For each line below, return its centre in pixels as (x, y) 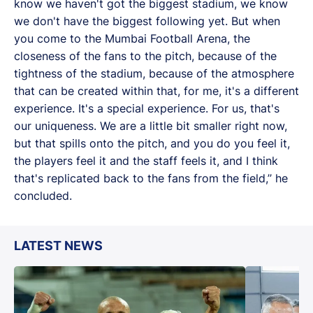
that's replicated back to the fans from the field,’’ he (151, 178)
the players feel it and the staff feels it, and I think (146, 160)
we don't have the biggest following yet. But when (147, 21)
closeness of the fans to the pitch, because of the (145, 56)
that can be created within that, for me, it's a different (156, 90)
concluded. (43, 195)
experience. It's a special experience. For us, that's (147, 108)
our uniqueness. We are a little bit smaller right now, (151, 125)
